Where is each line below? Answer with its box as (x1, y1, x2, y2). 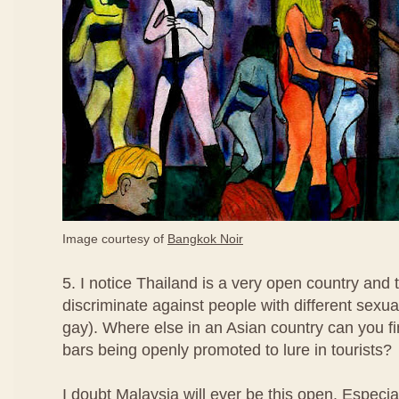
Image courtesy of (62, 232, 167, 246)
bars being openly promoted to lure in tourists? (62, 341, 392, 359)
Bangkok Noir (167, 232, 243, 246)
